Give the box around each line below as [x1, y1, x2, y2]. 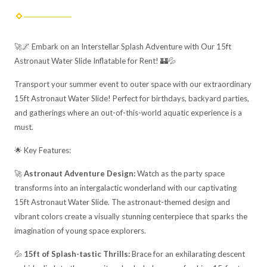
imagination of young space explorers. [14, 226, 146, 235]
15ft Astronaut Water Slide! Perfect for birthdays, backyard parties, [14, 94, 249, 103]
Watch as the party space [135, 169, 225, 178]
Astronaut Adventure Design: [24, 169, 135, 178]
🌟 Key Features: [14, 145, 71, 155]
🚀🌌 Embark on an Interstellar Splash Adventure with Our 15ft [14, 42, 231, 51]
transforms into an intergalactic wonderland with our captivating [14, 183, 237, 193]
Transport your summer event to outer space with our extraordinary [14, 79, 252, 89]
